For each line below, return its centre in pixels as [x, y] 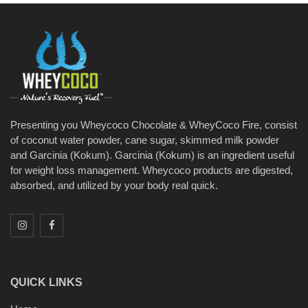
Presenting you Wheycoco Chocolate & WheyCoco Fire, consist [154, 125]
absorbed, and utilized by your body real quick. [114, 185]
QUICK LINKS [46, 282]
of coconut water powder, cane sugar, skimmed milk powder [145, 140]
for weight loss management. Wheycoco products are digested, [152, 170]
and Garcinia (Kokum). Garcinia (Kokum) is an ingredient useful [152, 155]
